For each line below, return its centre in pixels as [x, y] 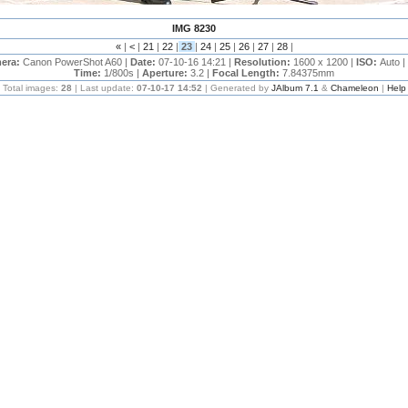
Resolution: [263, 62]
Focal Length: [247, 73]
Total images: [31, 88]
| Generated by [236, 88]
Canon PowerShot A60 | [76, 62]
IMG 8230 [194, 28]
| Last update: [104, 88]
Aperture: [166, 73]
